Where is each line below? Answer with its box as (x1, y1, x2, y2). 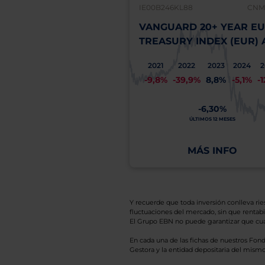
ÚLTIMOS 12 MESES (189, 116, 235, 122)
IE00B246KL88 (138, 3, 193, 12)
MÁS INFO (188, 145, 237, 156)
